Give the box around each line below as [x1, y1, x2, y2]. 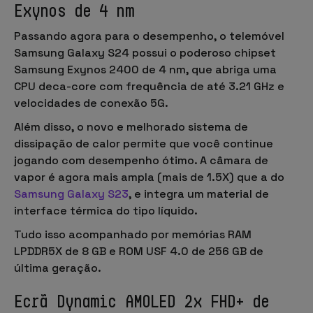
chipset [234, 45, 276, 60]
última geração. [14, 260, 101, 275]
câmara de [210, 152, 268, 168]
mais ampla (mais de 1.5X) [93, 169, 234, 184]
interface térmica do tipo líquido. [14, 203, 198, 218]
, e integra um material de [129, 186, 269, 201]
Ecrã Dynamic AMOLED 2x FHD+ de [14, 291, 270, 311]
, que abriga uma [186, 61, 277, 77]
